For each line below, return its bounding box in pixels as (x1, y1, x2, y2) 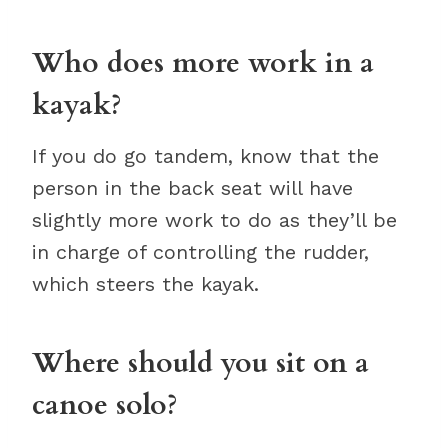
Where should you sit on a (32, 344, 369, 383)
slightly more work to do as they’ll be (32, 208, 397, 233)
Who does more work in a (32, 44, 374, 83)
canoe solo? (32, 386, 178, 425)
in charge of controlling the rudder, (32, 240, 369, 265)
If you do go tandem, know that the (32, 144, 379, 169)
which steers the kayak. (32, 272, 259, 297)
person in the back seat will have (32, 176, 353, 201)
